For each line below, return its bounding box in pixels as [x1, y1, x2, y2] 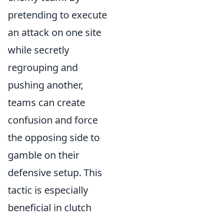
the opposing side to [8, 130, 100, 144]
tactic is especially [8, 183, 88, 197]
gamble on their [8, 148, 79, 162]
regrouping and [8, 60, 78, 74]
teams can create [8, 95, 85, 109]
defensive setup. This [8, 165, 102, 179]
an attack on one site [8, 25, 101, 39]
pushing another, [8, 78, 83, 91]
